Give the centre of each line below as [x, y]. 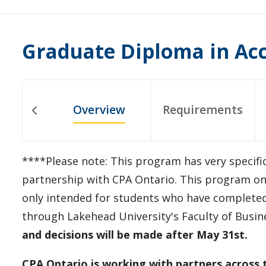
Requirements [203, 109]
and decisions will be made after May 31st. [134, 234]
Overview [99, 109]
